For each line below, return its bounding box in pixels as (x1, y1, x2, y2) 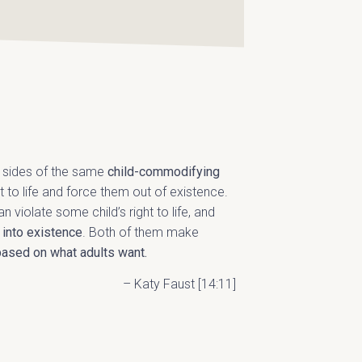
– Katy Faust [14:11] (123, 276, 236, 293)
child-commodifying (107, 163, 220, 179)
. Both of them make (82, 224, 199, 240)
